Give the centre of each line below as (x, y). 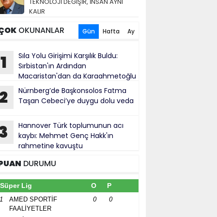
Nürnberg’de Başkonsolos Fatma (72, 91)
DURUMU (39, 163)
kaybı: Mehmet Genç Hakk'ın (66, 136)
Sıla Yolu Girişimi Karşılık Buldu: (68, 56)
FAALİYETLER (30, 209)
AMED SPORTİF (33, 199)
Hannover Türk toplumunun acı (71, 125)
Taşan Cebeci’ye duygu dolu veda (76, 101)
